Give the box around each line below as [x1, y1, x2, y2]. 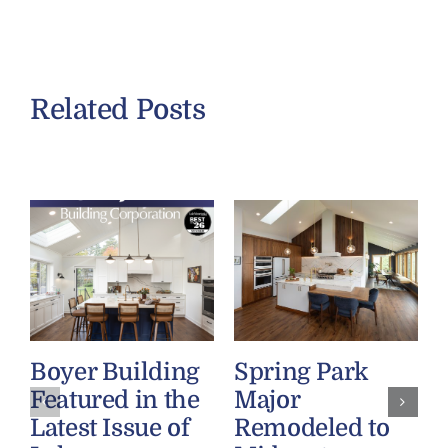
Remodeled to [233, 413, 390, 442]
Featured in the [29, 385, 200, 414]
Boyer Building [29, 357, 200, 386]
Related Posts [29, 94, 206, 127]
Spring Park [233, 357, 369, 386]
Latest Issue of [29, 413, 190, 442]
